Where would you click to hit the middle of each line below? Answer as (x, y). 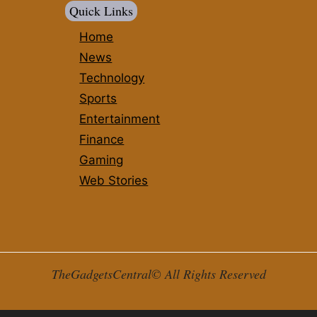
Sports (98, 98)
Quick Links (102, 10)
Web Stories (114, 180)
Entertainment (120, 119)
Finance (102, 139)
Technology (112, 77)
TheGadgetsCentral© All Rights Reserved (158, 274)
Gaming (102, 160)
